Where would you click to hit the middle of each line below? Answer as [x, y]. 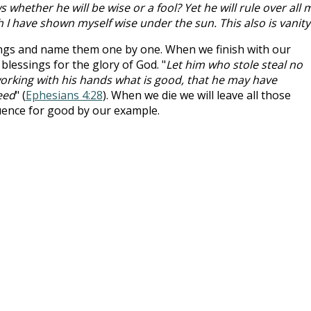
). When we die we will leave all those [196, 95]
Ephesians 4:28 [64, 95]
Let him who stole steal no [234, 64]
